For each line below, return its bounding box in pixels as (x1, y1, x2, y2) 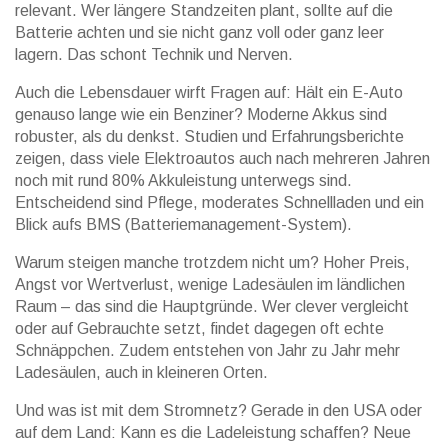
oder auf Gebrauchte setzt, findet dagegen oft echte (15, 320, 384, 337)
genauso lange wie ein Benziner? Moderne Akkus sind (15, 106, 387, 123)
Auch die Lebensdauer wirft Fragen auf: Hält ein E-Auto (15, 84, 403, 101)
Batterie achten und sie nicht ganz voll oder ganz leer (15, 24, 384, 41)
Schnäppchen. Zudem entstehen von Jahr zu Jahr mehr (15, 342, 400, 359)
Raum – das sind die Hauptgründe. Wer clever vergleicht (15, 298, 409, 315)
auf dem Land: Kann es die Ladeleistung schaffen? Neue (15, 424, 411, 441)
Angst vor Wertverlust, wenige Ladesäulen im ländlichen (15, 276, 405, 293)
